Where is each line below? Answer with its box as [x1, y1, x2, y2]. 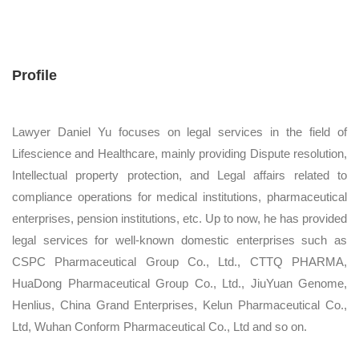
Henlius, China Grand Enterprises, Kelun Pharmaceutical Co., [12, 297, 347, 312]
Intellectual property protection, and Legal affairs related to [12, 167, 347, 182]
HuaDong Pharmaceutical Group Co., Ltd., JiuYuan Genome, [12, 276, 347, 290]
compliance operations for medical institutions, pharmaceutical [12, 189, 347, 204]
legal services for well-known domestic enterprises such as [12, 232, 347, 247]
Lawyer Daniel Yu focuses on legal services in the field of [12, 124, 347, 139]
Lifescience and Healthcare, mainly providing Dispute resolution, [12, 146, 347, 160]
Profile [12, 67, 57, 83]
